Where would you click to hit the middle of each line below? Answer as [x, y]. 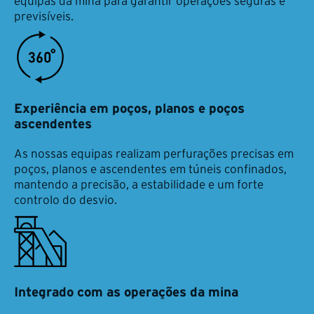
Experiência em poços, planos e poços [129, 109]
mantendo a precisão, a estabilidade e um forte [139, 184]
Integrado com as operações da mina [126, 292]
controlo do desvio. [66, 200]
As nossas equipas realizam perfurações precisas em [154, 153]
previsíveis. [44, 16]
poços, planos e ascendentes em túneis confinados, [150, 169]
